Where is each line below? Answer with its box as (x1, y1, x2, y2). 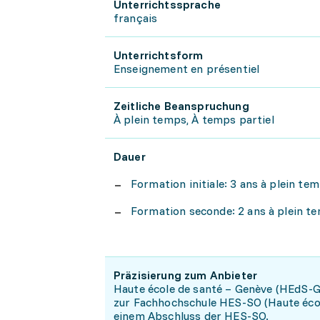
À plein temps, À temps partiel (114, 112, 274, 126)
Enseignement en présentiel (114, 61, 260, 76)
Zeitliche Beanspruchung (114, 99, 249, 113)
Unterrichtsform (114, 48, 204, 62)
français (114, 11, 158, 25)
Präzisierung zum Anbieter (114, 268, 257, 282)
